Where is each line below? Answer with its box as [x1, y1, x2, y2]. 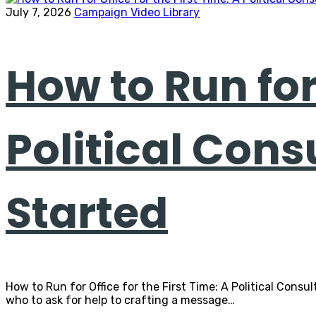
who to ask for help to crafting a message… [6, 293, 235, 307]
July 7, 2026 [6, 6, 71, 19]
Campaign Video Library [74, 6, 200, 19]
